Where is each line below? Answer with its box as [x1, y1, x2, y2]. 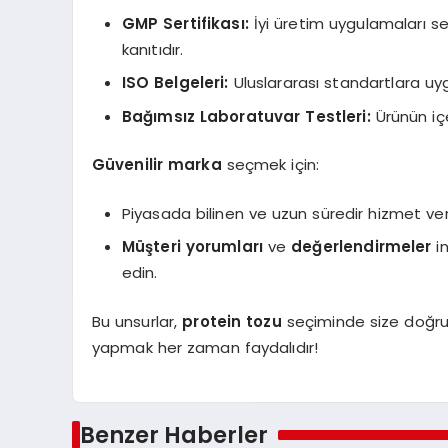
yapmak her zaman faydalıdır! [91, 336, 319, 358]
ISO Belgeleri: [121, 72, 229, 94]
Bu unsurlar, [91, 310, 183, 332]
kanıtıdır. [121, 38, 184, 60]
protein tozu [182, 310, 282, 332]
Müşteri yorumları [121, 236, 264, 258]
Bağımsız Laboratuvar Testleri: [121, 105, 371, 127]
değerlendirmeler [291, 236, 432, 258]
